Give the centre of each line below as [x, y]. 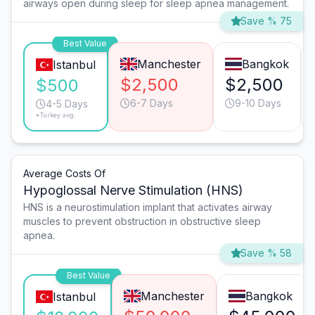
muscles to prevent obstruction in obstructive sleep [142, 221]
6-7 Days [151, 103]
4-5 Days [67, 104]
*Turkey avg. [56, 115]
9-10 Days [258, 103]
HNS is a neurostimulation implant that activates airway [148, 207]
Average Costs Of [64, 174]
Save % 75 [266, 21]
